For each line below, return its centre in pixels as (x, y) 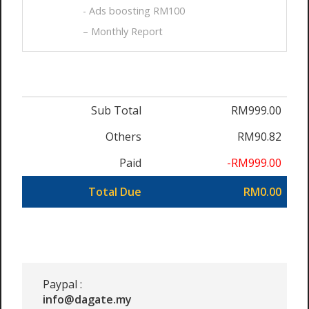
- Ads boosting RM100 (134, 11)
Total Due (115, 192)
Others (123, 137)
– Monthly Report (123, 31)
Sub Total (116, 110)
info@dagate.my (87, 299)
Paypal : (62, 284)
